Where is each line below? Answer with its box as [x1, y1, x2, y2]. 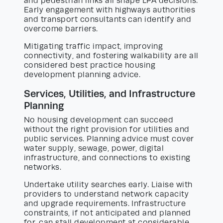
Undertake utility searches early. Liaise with [24, 180, 193, 189]
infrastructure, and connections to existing [24, 153, 191, 162]
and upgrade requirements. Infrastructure [24, 199, 186, 208]
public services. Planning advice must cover [24, 134, 194, 143]
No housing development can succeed [24, 115, 174, 124]
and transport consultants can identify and [24, 14, 192, 24]
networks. [24, 162, 62, 172]
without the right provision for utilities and [24, 124, 190, 134]
